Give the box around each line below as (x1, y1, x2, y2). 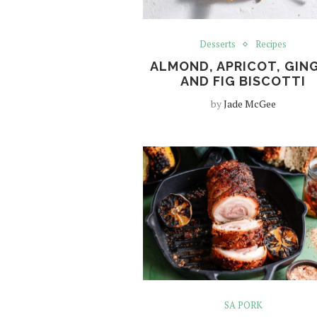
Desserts (200, 38, 236, 51)
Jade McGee (223, 97, 276, 111)
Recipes (255, 38, 287, 51)
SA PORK (224, 299, 263, 312)
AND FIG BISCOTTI (180, 74, 306, 89)
